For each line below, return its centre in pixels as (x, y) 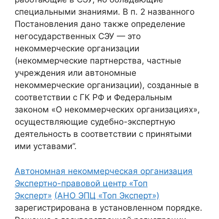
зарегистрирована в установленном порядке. (109, 208)
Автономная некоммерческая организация (104, 171)
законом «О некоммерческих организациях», (107, 110)
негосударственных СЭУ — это (78, 36)
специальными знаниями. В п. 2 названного (105, 12)
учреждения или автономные (76, 73)
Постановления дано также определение (100, 24)
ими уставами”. (46, 146)
